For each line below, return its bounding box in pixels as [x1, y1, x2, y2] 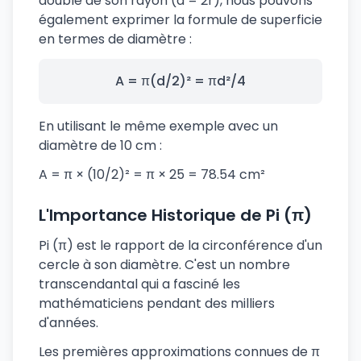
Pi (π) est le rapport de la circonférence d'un [39, 236, 322, 255]
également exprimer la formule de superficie [39, 10, 322, 29]
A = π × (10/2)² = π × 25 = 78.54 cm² [39, 165, 265, 184]
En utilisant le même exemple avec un [39, 117, 278, 135]
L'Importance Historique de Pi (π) [39, 204, 312, 226]
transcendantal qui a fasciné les [39, 275, 240, 293]
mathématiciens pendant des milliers [39, 294, 275, 313]
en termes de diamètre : [39, 30, 192, 48]
